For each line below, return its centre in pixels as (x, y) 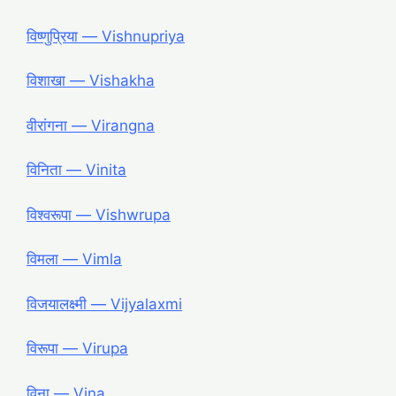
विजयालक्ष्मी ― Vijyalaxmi (104, 304)
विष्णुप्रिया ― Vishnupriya (106, 36)
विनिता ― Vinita (76, 170)
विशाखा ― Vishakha (91, 81)
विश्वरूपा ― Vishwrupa (99, 214)
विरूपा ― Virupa (77, 349)
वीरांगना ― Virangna (91, 125)
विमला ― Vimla (74, 259)
